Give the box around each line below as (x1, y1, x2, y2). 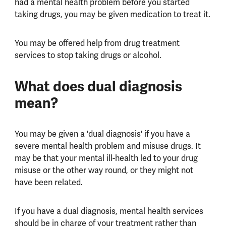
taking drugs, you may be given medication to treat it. (14, 9, 210, 20)
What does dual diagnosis (14, 77, 182, 95)
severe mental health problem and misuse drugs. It (14, 140, 201, 151)
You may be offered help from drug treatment (14, 37, 180, 48)
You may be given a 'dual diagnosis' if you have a (14, 128, 190, 139)
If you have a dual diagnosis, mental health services (14, 205, 203, 216)
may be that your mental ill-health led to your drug (14, 152, 198, 163)
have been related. (14, 177, 83, 188)
